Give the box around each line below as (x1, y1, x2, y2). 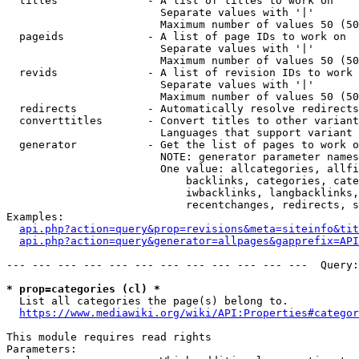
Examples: (6, 211, 64, 223)
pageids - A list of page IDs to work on (6, 30, 346, 42)
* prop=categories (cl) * (6, 283, 160, 295)
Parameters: (6, 343, 77, 355)
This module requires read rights (6, 331, 212, 343)
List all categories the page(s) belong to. (6, 295, 288, 307)
